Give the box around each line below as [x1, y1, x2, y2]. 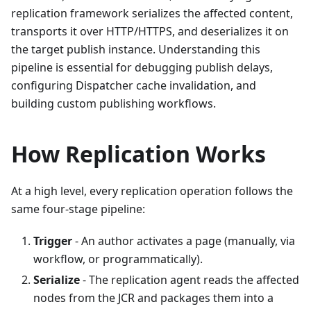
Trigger [33, 233, 72, 249]
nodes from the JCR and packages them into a [33, 290, 274, 306]
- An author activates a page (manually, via [72, 233, 295, 249]
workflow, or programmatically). [33, 251, 203, 267]
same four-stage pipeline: [11, 201, 145, 217]
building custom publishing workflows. [11, 96, 216, 112]
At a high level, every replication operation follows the [11, 183, 293, 199]
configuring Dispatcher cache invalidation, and [11, 78, 256, 94]
